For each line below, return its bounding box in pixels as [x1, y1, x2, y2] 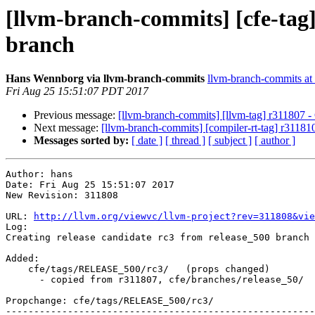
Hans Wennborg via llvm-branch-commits [6, 72, 205, 85]
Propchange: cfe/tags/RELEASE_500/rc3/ [6, 295, 214, 307]
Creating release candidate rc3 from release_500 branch [6, 232, 309, 243]
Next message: [34, 122, 101, 134]
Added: [6, 253, 39, 264]
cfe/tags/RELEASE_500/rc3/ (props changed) [6, 264, 28, 275]
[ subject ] [208, 134, 252, 147]
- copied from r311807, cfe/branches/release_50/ [6, 274, 39, 285]
